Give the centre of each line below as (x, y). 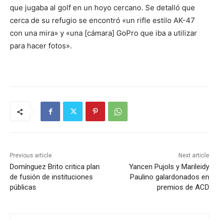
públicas (23, 187)
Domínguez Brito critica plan (55, 167)
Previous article (31, 156)
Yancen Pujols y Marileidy (169, 167)
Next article (194, 156)
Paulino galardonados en (169, 177)
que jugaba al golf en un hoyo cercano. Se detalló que (102, 8)
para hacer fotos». (41, 46)
